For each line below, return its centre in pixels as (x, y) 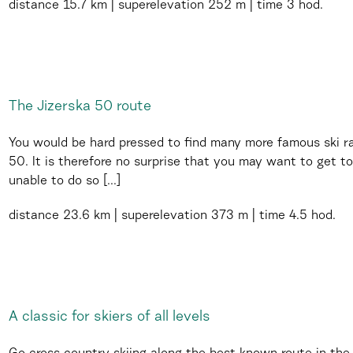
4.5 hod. (310, 216)
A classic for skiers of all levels (110, 318)
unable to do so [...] (65, 181)
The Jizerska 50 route (80, 107)
